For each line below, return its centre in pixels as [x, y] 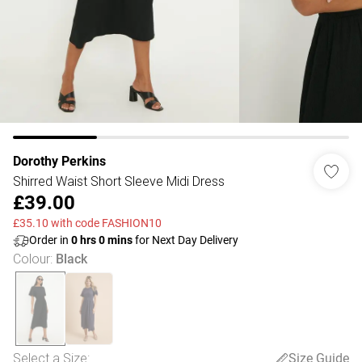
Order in [50, 240]
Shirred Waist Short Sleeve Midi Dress [119, 181]
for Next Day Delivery [185, 240]
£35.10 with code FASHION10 [87, 223]
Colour [32, 259]
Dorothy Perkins [59, 161]
